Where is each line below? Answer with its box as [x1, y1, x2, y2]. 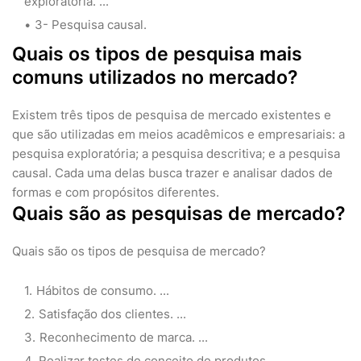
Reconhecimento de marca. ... [39, 330, 208, 346]
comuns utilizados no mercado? [12, 66, 298, 89]
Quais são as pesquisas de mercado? [12, 202, 346, 226]
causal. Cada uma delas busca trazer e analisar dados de [12, 165, 333, 181]
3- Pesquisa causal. [35, 17, 147, 33]
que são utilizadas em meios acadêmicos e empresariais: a [12, 127, 345, 143]
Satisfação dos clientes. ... [39, 306, 186, 322]
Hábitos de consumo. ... [36, 283, 169, 299]
